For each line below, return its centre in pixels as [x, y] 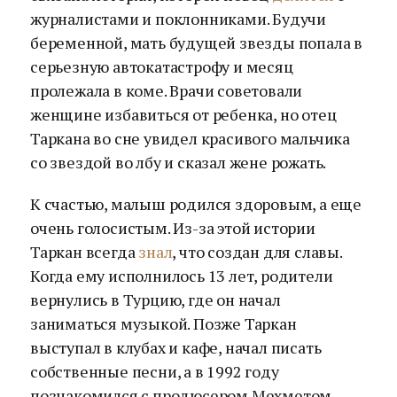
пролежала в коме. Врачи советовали [167, 90]
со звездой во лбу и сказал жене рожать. [179, 162]
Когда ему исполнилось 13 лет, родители [182, 276]
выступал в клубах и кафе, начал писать [176, 347]
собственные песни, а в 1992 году [155, 371]
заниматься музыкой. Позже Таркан [163, 323]
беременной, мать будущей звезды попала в [196, 43]
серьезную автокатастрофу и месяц [162, 66]
